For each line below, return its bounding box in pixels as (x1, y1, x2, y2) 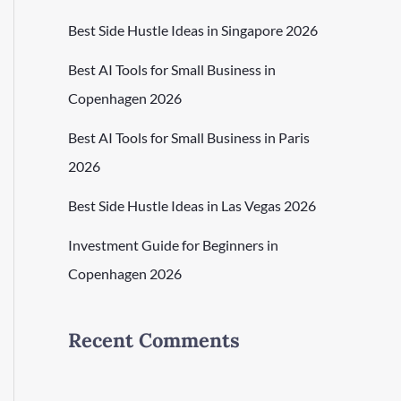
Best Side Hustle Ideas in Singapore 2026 (68, 21, 318, 39)
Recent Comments (68, 328, 240, 354)
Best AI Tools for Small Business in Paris (68, 129, 310, 147)
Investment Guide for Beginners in (68, 236, 278, 254)
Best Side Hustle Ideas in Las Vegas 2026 (68, 197, 316, 215)
